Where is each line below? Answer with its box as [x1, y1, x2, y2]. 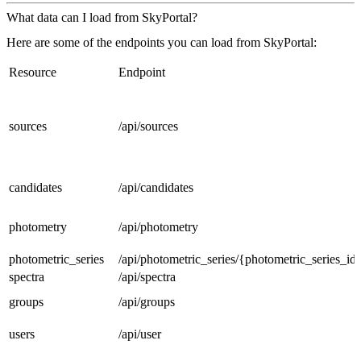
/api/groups [118, 295, 175, 309]
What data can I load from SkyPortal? [6, 10, 197, 24]
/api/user [118, 327, 161, 342]
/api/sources [118, 119, 178, 134]
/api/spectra [118, 270, 176, 284]
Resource [9, 65, 56, 80]
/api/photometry [118, 220, 198, 234]
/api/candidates [118, 180, 193, 195]
